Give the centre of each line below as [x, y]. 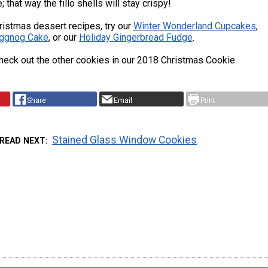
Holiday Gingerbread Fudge [136, 37]
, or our [64, 37]
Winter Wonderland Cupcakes [195, 26]
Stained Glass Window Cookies [125, 140]
